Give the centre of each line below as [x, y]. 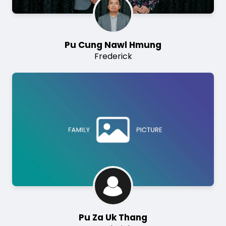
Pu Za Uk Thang [113, 218]
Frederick [113, 56]
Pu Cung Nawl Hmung [113, 45]
